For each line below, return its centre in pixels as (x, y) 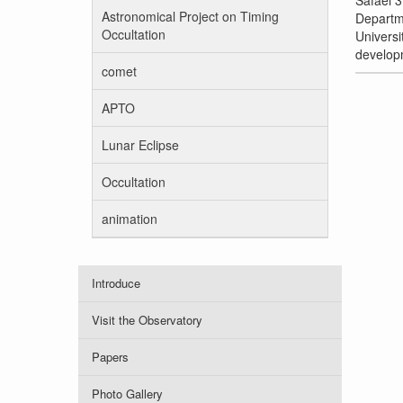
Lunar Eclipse (140, 145)
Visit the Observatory (147, 320)
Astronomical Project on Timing (190, 16)
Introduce (116, 283)
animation (130, 219)
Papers (110, 357)
